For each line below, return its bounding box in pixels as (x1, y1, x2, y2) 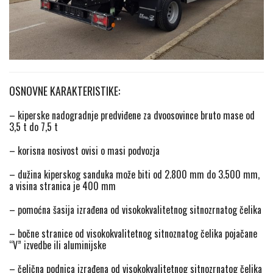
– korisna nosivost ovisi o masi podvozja (9, 143, 160, 158)
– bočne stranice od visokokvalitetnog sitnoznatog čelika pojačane (9, 225, 257, 241)
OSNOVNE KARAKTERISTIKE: (9, 82, 120, 99)
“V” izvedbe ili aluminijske (9, 237, 106, 252)
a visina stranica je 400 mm (9, 178, 116, 193)
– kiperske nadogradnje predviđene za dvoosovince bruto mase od (9, 107, 255, 122)
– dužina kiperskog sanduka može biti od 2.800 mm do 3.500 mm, (9, 166, 260, 182)
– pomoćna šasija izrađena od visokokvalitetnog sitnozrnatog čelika (9, 202, 261, 217)
